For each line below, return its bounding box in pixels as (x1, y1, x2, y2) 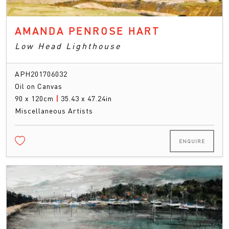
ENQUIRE (179, 138, 205, 145)
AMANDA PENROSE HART (15, 24, 160, 38)
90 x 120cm (15, 94, 56, 103)
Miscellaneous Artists (15, 106, 93, 116)
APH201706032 (15, 69, 67, 79)
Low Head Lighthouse (15, 40, 121, 52)
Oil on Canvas (15, 81, 62, 91)
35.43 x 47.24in (61, 94, 112, 103)
